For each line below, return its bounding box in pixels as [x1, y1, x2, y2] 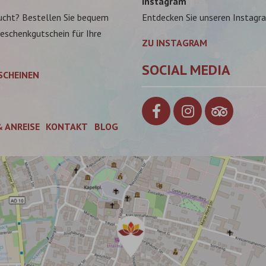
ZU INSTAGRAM [142, 36, 207, 49]
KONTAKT [46, 121, 88, 133]
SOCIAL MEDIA [142, 60, 230, 79]
